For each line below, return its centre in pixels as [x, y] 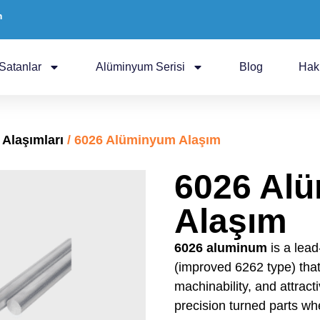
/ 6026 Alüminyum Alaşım [142, 140]
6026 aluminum [221, 248]
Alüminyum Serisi [140, 67]
